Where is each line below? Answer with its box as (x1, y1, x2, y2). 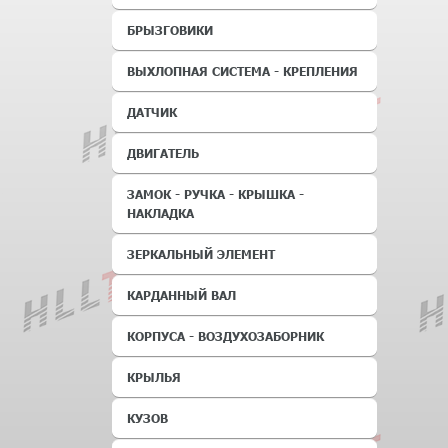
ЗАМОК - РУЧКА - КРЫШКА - (127, 187, 304, 201)
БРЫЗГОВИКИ (127, 23, 213, 37)
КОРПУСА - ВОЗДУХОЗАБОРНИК (127, 329, 324, 343)
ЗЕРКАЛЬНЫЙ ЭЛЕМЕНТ (127, 247, 275, 261)
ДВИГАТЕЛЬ (127, 146, 199, 160)
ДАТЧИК (127, 105, 177, 119)
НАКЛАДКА (127, 206, 194, 220)
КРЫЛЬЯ (127, 370, 181, 384)
